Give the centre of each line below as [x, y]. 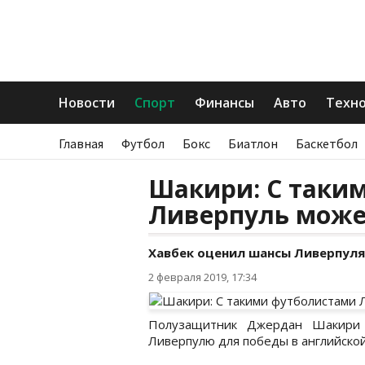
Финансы [224, 103]
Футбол [143, 143]
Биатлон [253, 143]
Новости [87, 103]
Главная [81, 143]
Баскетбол [327, 143]
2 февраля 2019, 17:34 [202, 277]
